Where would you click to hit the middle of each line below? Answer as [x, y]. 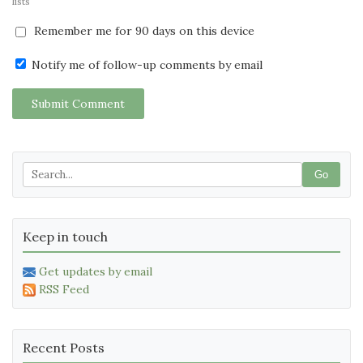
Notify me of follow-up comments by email [145, 64]
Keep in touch [65, 236]
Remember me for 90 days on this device [143, 30]
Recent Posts [64, 347]
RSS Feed [64, 289]
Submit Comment [78, 103]
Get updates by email [96, 271]
